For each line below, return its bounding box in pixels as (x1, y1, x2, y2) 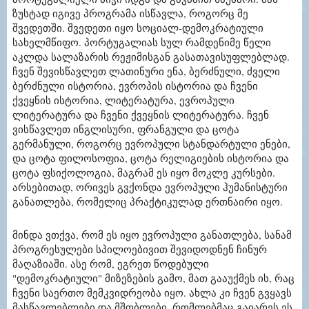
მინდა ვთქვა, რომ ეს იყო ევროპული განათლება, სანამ (12, 227, 292, 241)
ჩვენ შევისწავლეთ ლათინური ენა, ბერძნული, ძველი (12, 63, 280, 78)
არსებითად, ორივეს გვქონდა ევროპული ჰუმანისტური (12, 179, 288, 194)
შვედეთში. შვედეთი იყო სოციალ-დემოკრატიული (12, 20, 263, 34)
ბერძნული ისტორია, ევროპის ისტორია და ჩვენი (12, 78, 258, 92)
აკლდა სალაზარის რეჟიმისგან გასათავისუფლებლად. (12, 49, 290, 63)
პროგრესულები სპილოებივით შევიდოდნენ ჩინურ (12, 241, 267, 256)
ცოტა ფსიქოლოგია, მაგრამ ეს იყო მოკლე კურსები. (12, 165, 275, 179)
